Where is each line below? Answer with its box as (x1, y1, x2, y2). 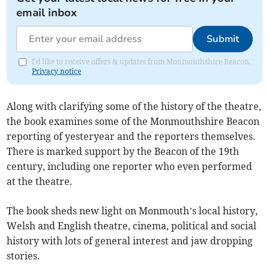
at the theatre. (7, 175, 73, 187)
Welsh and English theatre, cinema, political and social (7, 219, 257, 232)
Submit (206, 32, 239, 46)
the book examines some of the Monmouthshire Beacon (7, 115, 260, 127)
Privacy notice (32, 66, 82, 76)
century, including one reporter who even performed (7, 160, 253, 172)
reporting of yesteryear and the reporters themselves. (7, 130, 256, 142)
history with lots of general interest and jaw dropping (7, 234, 253, 247)
